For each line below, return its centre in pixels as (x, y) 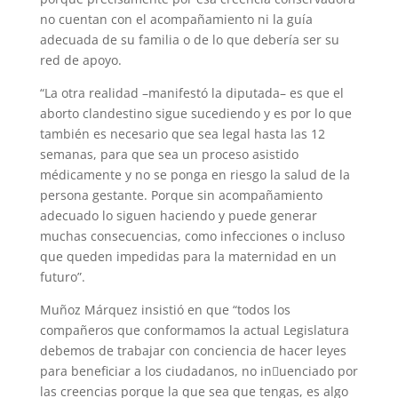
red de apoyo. (80, 60)
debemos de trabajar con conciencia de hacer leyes (193, 350)
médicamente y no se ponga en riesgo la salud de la (195, 174)
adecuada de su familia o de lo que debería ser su (189, 39)
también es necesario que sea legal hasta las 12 (182, 133)
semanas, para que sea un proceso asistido (169, 154)
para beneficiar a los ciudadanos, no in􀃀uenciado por (199, 370)
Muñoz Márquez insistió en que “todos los (165, 309)
